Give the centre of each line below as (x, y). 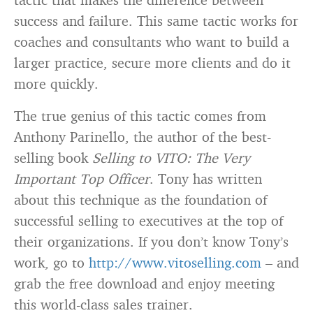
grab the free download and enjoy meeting (144, 283)
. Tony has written (206, 179)
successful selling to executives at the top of (148, 220)
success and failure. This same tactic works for (156, 21)
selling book (53, 158)
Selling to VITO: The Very (171, 158)
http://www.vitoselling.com (175, 262)
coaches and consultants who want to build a (152, 42)
